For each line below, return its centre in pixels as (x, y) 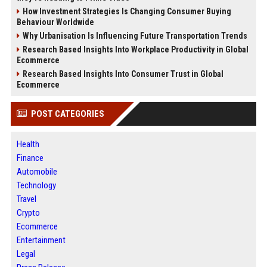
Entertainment (41, 240)
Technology (36, 185)
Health (28, 144)
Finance (30, 158)
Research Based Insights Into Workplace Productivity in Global (135, 49)
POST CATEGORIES (67, 114)
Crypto (28, 213)
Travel (26, 199)
